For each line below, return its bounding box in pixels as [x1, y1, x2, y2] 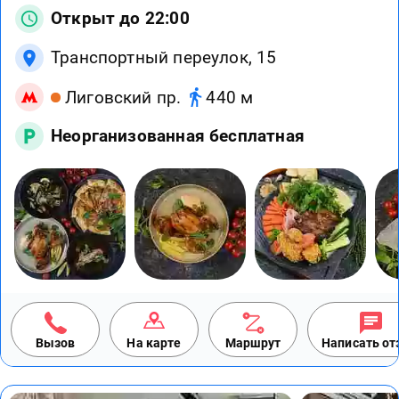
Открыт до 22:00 [51, 8, 190, 29]
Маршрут [224, 336, 281, 351]
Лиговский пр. [65, 86, 182, 108]
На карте [126, 336, 182, 351]
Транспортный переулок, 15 [51, 47, 277, 69]
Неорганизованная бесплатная [51, 126, 305, 147]
